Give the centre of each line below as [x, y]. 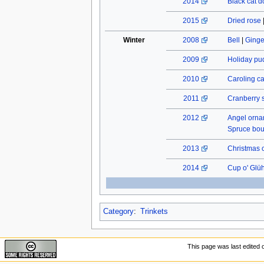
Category [118, 211]
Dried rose [244, 21]
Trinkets [154, 211]
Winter [134, 40]
